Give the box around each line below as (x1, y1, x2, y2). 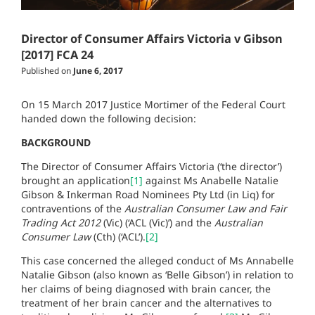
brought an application (21, 173, 130, 187)
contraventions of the (21, 201, 124, 215)
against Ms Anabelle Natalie (143, 173, 278, 187)
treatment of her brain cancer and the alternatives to (21, 295, 271, 309)
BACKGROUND (21, 135, 91, 149)
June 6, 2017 (73, 64, 123, 77)
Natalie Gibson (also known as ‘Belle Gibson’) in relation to (21, 267, 293, 281)
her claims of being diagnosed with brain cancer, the (21, 281, 271, 295)
